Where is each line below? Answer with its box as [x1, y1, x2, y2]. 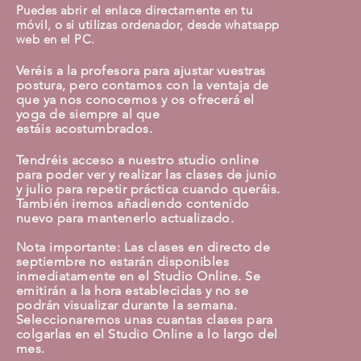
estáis [15, 121, 52, 136]
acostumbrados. [51, 121, 153, 136]
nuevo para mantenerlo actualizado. [15, 210, 238, 226]
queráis [231, 181, 277, 197]
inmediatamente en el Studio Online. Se [15, 268, 261, 284]
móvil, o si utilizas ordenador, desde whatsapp [15, 17, 280, 32]
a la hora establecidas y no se [66, 283, 249, 298]
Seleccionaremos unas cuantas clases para [15, 312, 273, 327]
